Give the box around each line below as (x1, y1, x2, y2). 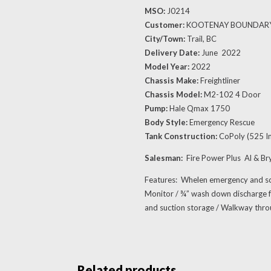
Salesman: (145, 153, 184, 163)
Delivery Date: (145, 48, 200, 57)
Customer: (145, 20, 184, 30)
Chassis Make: (145, 76, 200, 85)
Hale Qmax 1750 (169, 103, 230, 113)
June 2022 (200, 48, 241, 57)
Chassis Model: (145, 90, 204, 99)
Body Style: (145, 117, 189, 127)
